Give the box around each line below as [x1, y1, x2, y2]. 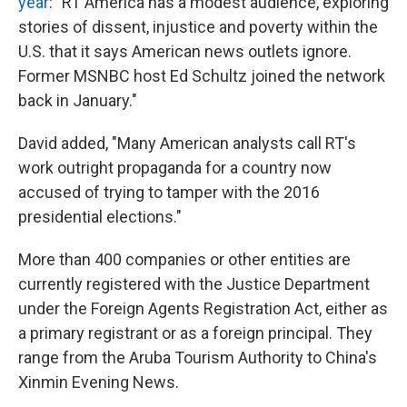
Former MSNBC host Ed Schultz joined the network [18, 66, 385, 86]
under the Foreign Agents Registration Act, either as [18, 299, 388, 319]
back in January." [18, 91, 137, 111]
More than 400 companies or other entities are [18, 250, 351, 270]
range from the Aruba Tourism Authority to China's [18, 348, 377, 368]
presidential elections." [18, 207, 182, 227]
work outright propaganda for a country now [18, 158, 332, 178]
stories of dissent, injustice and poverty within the [18, 17, 378, 37]
